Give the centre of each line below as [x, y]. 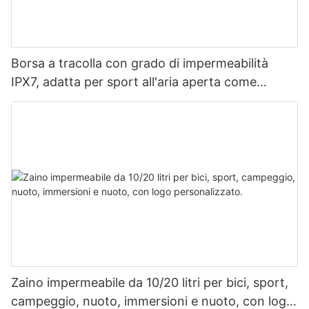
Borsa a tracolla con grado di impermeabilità [140, 63]
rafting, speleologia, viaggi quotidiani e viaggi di [149, 100]
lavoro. [31, 119]
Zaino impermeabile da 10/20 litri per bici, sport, [150, 283]
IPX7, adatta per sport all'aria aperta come [134, 81]
